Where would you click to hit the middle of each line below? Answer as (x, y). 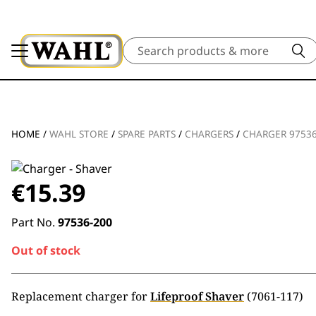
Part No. (35, 222)
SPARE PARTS (147, 134)
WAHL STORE (79, 134)
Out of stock (46, 250)
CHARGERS (209, 134)
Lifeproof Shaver (197, 296)
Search (140, 45)
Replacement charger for (81, 296)
